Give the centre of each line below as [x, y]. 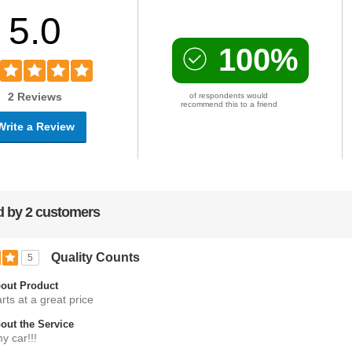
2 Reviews [35, 97]
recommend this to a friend [229, 104]
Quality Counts [96, 258]
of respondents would [229, 96]
